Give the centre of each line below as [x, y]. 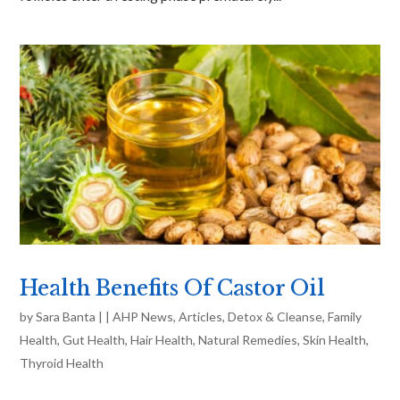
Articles [201, 316]
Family [345, 316]
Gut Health [94, 339]
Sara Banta [66, 316]
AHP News [143, 316]
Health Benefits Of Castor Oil [173, 288]
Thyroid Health [62, 362]
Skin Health [335, 339]
